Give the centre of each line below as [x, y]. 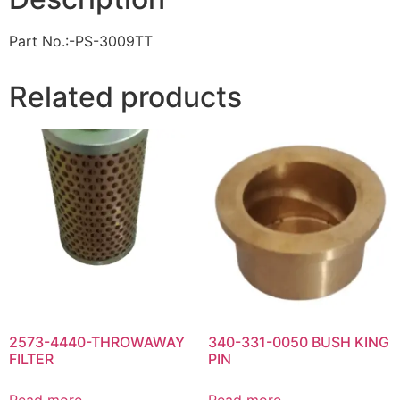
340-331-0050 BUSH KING [298, 342]
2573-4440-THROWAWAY [97, 342]
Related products [125, 97]
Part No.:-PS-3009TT [81, 42]
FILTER [31, 358]
